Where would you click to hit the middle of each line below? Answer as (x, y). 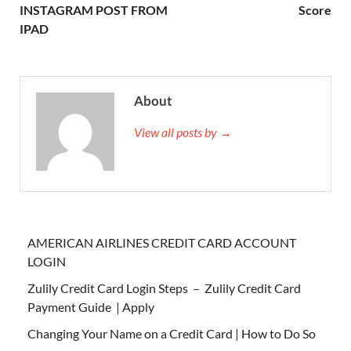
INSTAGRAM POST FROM (94, 9)
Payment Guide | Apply (91, 306)
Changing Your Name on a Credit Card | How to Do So (172, 333)
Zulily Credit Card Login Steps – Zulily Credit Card (164, 288)
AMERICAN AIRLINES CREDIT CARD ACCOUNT (162, 242)
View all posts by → (183, 132)
